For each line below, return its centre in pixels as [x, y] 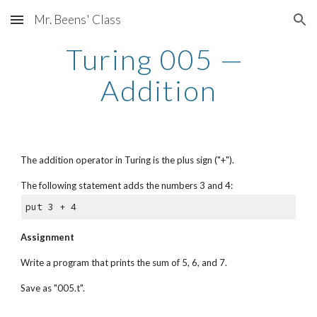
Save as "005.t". [53, 288]
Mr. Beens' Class [77, 19]
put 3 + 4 [51, 207]
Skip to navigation [261, 26]
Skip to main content [62, 26]
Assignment [48, 237]
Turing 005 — [155, 59]
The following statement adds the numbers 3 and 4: [127, 185]
